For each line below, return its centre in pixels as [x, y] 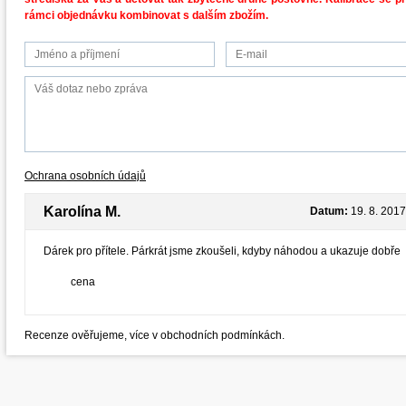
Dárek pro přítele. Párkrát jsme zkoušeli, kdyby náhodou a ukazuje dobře [222, 251]
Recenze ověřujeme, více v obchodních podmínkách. [155, 335]
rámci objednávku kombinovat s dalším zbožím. [146, 15]
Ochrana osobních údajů [85, 176]
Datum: [329, 211]
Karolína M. [82, 212]
